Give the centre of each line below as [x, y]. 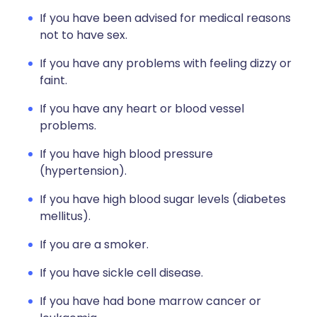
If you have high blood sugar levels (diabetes [163, 200]
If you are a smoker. [94, 245]
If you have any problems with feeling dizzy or [166, 64]
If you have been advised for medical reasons [165, 18]
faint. [53, 81]
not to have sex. [83, 35]
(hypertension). [83, 171]
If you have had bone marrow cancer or [150, 301]
